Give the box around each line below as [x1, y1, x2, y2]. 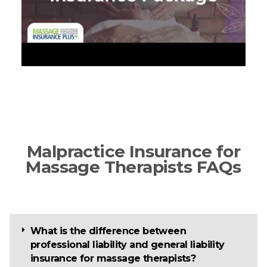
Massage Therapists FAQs [26, 157, 241, 178]
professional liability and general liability [30, 239, 225, 251]
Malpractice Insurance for [27, 141, 240, 162]
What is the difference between [30, 225, 186, 237]
